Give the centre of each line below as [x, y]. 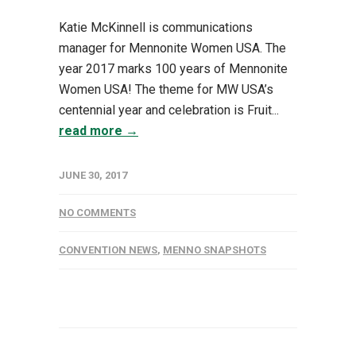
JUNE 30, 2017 [93, 176]
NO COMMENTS [97, 213]
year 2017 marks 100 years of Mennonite [173, 69]
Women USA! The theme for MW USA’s [166, 90]
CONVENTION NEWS [108, 250]
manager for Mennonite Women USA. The [172, 48]
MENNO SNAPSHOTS [215, 250]
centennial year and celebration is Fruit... [169, 110]
